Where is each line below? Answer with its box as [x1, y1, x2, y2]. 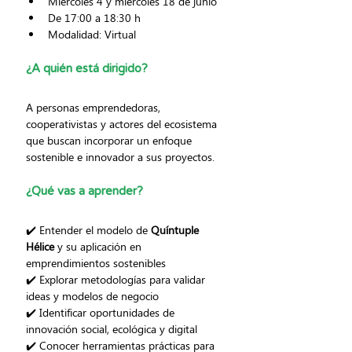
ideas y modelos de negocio [26, 288, 159, 303]
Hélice [26, 238, 54, 254]
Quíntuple [151, 222, 202, 237]
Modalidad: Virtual [48, 26, 136, 42]
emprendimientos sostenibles [26, 255, 166, 270]
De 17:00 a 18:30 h [48, 9, 141, 25]
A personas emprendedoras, [26, 99, 163, 115]
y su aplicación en [54, 238, 145, 254]
